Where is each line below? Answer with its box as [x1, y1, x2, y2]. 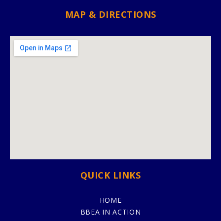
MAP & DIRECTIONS [65, 8, 156, 20]
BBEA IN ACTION [80, 207, 141, 217]
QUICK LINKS [80, 169, 141, 181]
